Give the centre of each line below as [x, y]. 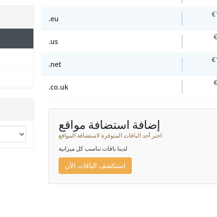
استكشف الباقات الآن [95, 166]
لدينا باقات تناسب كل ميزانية [93, 148]
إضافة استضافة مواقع [109, 125]
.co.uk [58, 87]
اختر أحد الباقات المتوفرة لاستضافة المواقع [110, 135]
